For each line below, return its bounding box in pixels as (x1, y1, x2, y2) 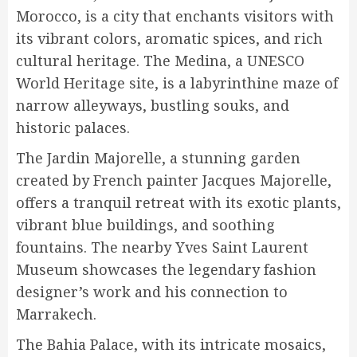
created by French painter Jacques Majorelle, (16, 171, 331, 190)
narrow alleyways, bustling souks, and (16, 96, 289, 116)
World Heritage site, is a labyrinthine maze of (16, 73, 338, 93)
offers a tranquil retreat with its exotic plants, (16, 193, 341, 213)
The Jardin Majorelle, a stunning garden (16, 148, 300, 168)
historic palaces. (16, 118, 130, 138)
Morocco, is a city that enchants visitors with (16, 6, 334, 26)
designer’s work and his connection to (16, 282, 288, 302)
